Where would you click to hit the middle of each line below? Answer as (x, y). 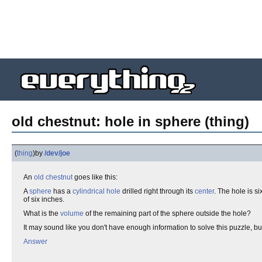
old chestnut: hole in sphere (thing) (130, 121)
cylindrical (89, 191)
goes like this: (95, 177)
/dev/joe (57, 153)
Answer (35, 242)
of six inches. (44, 199)
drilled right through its (158, 191)
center (204, 191)
